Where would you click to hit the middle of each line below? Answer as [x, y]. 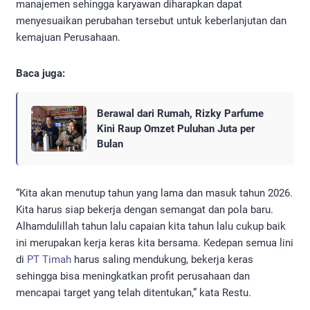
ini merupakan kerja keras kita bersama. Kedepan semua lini [155, 243]
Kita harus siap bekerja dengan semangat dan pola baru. [145, 209]
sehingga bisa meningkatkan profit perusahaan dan [133, 276]
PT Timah [49, 259]
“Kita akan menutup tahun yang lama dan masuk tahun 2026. [154, 193]
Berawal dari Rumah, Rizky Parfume [180, 113]
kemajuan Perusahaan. [68, 37]
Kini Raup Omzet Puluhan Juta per [176, 128]
